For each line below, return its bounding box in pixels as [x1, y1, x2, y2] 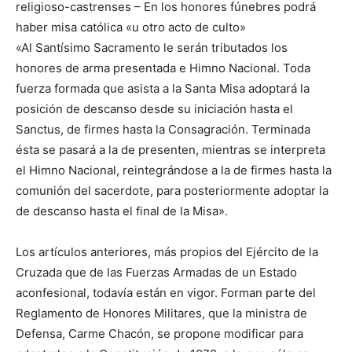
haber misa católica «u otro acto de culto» [16, 20, 246, 35]
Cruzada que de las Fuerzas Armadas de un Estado [16, 265, 297, 280]
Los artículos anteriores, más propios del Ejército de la [16, 244, 318, 260]
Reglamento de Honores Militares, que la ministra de [16, 306, 307, 321]
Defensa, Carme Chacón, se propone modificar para [16, 326, 303, 342]
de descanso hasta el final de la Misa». [16, 203, 228, 219]
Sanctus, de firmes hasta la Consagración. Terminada [16, 122, 310, 137]
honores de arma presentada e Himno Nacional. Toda [16, 60, 310, 76]
